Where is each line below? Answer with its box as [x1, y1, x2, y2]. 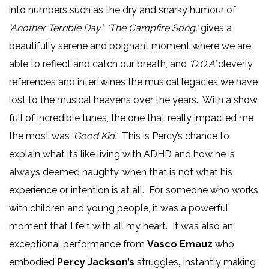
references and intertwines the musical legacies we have [9, 76, 258, 88]
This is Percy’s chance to [119, 130, 229, 142]
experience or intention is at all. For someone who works [9, 184, 258, 196]
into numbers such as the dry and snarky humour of [9, 4, 236, 16]
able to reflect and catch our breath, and [9, 58, 189, 70]
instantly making [183, 256, 256, 268]
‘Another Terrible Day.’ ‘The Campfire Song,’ [9, 22, 201, 34]
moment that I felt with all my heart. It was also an [9, 220, 233, 232]
